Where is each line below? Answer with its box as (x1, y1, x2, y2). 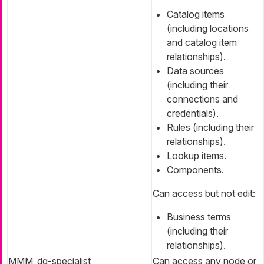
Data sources (167, 64, 224, 77)
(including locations (167, 22, 249, 34)
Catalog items (167, 8, 225, 20)
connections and (167, 93, 238, 105)
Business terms (167, 210, 231, 223)
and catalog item (167, 36, 237, 48)
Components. (167, 163, 224, 176)
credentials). (167, 107, 219, 119)
